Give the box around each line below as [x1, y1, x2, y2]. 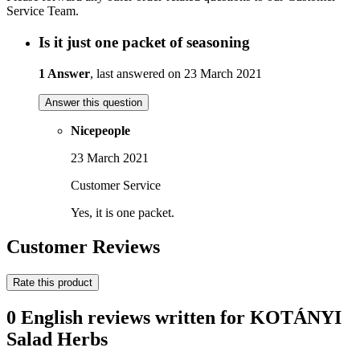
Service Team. [6, 4, 79, 18]
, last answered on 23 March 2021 [90, 66, 262, 80]
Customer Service [71, 178, 161, 192]
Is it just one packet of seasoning [39, 34, 250, 51]
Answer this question [45, 96, 142, 108]
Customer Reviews [6, 235, 160, 257]
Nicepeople [71, 123, 130, 137]
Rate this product [13, 276, 92, 288]
